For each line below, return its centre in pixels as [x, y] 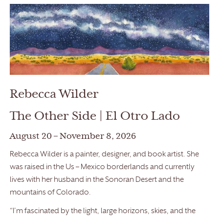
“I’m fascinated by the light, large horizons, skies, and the [103, 211]
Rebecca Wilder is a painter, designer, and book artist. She [104, 154]
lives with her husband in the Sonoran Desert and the [97, 180]
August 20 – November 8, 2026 [73, 137]
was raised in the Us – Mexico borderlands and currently [102, 167]
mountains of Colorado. [50, 193]
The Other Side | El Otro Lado [95, 117]
